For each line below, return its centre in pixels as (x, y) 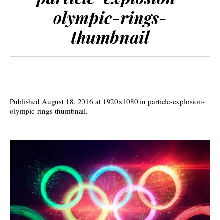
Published (26, 101)
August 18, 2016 (68, 101)
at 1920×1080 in (121, 101)
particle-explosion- (176, 101)
